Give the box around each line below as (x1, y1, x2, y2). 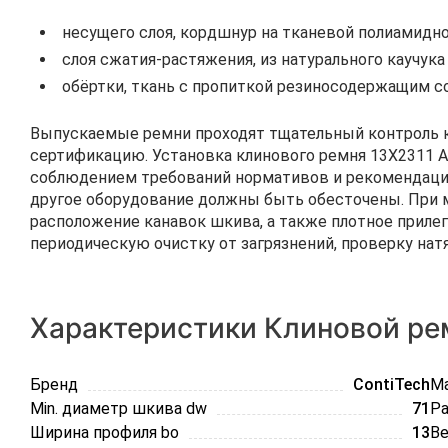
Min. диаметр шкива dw (30, 399, 207, 418)
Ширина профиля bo (30, 423, 179, 442)
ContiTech (352, 375, 430, 394)
